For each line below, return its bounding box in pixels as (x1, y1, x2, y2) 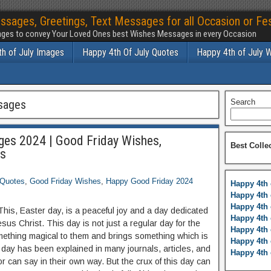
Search (230, 97, 255, 106)
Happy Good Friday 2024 (106, 177, 193, 186)
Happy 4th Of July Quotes (82, 47, 178, 58)
